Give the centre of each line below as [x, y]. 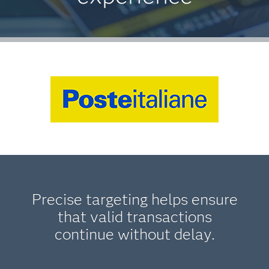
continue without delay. [134, 234]
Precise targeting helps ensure [134, 199]
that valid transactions [134, 217]
